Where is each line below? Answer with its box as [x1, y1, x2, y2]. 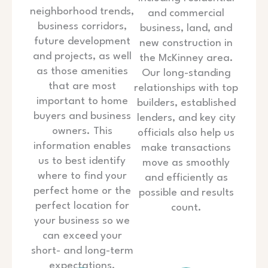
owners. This [51, 126, 112, 137]
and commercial [148, 8, 224, 19]
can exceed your [42, 231, 122, 242]
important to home [36, 96, 128, 107]
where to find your [37, 171, 127, 182]
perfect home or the [33, 186, 131, 197]
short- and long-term [31, 246, 133, 257]
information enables [33, 141, 131, 152]
